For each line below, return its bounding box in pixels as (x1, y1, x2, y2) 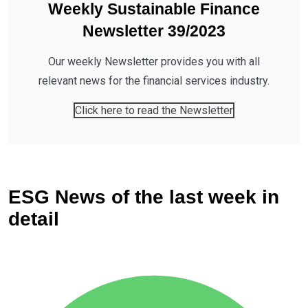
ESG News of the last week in (8, 186, 279, 208)
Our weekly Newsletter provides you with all (48, 55, 260, 68)
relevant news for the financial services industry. (38, 74, 269, 87)
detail (8, 208, 59, 230)
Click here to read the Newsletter (75, 104, 233, 117)
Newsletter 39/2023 (82, 22, 225, 40)
